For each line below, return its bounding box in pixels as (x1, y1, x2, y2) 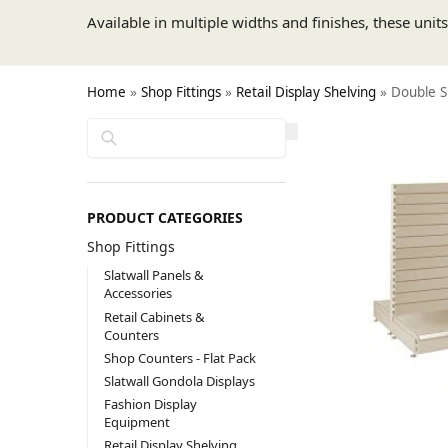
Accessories (103, 284, 172, 303)
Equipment (103, 413, 170, 432)
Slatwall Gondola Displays (103, 372, 255, 391)
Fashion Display (103, 395, 197, 414)
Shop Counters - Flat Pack (103, 348, 256, 367)
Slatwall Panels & (103, 266, 204, 285)
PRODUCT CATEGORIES (87, 207, 243, 227)
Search (238, 118, 280, 134)
